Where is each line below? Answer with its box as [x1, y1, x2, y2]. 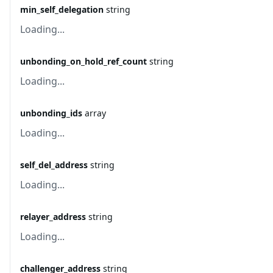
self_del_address [20, 159, 88, 171]
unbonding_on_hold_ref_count [20, 55, 147, 67]
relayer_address [20, 211, 86, 222]
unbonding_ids [20, 107, 82, 119]
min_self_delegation [20, 4, 104, 15]
